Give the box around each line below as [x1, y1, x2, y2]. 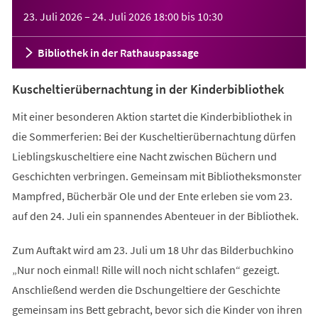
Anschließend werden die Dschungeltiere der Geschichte [11, 282, 280, 297]
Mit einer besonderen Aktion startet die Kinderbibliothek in [11, 109, 292, 124]
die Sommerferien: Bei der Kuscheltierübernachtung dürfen [11, 128, 296, 143]
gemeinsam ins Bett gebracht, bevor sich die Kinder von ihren [11, 302, 302, 317]
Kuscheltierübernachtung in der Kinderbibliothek [11, 80, 284, 97]
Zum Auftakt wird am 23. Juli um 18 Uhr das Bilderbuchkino [11, 242, 294, 257]
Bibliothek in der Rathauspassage [37, 45, 199, 60]
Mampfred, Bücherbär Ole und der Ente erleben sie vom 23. [11, 188, 292, 203]
